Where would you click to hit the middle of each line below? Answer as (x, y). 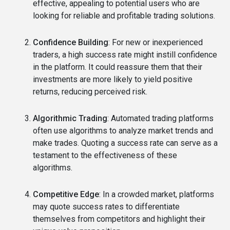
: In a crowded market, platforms (157, 194)
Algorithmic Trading (70, 118)
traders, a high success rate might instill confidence (125, 54)
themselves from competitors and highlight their (119, 219)
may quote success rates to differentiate (106, 206)
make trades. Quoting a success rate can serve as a (125, 143)
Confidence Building (71, 42)
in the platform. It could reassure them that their (118, 67)
